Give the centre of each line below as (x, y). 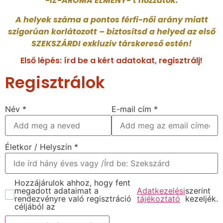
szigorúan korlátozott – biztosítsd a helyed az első (111, 31)
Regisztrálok (55, 82)
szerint (198, 190)
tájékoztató (159, 198)
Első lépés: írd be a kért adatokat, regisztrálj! (111, 60)
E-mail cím (133, 109)
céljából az (35, 206)
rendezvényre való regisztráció (73, 198)
